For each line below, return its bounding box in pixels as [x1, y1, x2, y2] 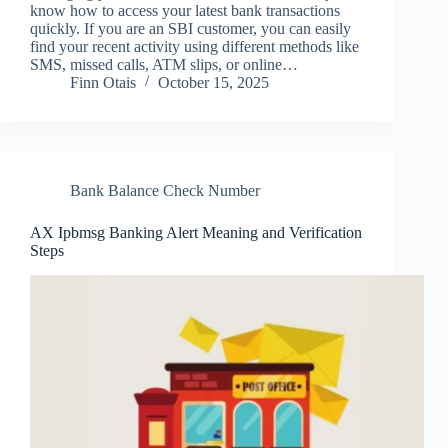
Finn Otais [70, 73, 136, 91]
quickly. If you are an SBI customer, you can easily [30, 19, 351, 37]
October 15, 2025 [158, 73, 269, 91]
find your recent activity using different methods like [30, 37, 359, 55]
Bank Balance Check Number [70, 181, 260, 199]
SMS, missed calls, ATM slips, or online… [30, 55, 298, 73]
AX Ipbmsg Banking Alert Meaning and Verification [30, 223, 362, 241]
